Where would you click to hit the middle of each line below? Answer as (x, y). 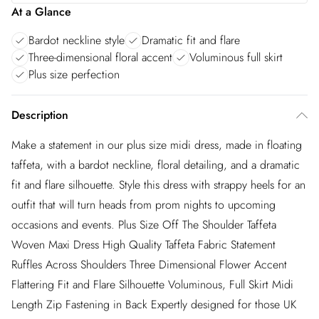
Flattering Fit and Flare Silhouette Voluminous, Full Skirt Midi (152, 284)
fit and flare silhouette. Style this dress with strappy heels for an (158, 185)
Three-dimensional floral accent (100, 57)
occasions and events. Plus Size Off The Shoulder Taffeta (144, 225)
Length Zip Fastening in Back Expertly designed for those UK (154, 304)
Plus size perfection (74, 74)
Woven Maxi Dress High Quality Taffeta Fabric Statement (143, 245)
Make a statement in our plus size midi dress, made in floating (157, 145)
